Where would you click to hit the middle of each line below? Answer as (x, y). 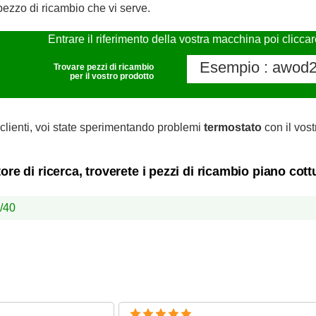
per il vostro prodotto (111, 76)
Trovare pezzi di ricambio (103, 67)
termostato (233, 127)
